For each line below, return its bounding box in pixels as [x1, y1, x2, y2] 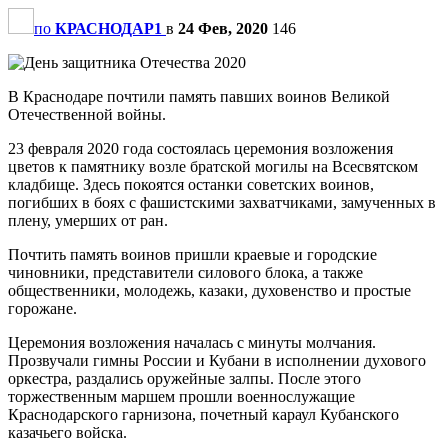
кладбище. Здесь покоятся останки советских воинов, [8, 175, 374, 193]
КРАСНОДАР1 [55, 19, 162, 37]
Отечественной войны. [8, 105, 166, 123]
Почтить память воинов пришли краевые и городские [8, 245, 377, 263]
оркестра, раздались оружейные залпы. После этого [8, 369, 361, 387]
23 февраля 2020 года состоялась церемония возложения [8, 139, 393, 157]
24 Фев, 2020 [178, 19, 268, 37]
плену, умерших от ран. [8, 211, 168, 229]
